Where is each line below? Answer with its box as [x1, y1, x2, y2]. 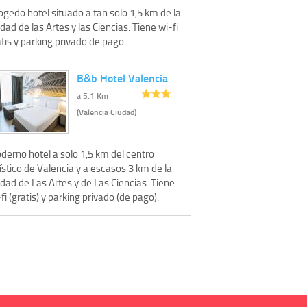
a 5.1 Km [77, 89, 108, 101]
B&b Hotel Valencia [77, 69, 168, 86]
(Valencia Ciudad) [77, 106, 136, 118]
